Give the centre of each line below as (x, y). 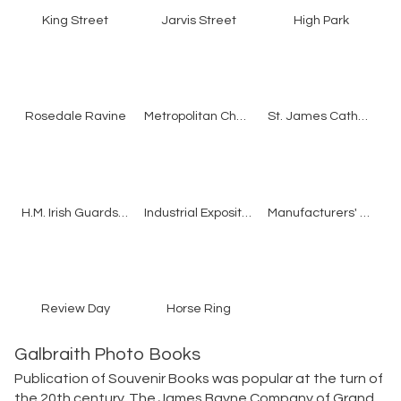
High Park (322, 21)
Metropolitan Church (242, 116)
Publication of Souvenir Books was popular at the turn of (198, 378)
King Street (76, 21)
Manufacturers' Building (364, 212)
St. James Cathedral (363, 116)
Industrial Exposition (247, 212)
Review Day (75, 308)
